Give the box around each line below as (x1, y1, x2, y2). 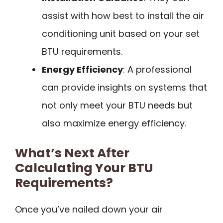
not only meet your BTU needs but (42, 99, 193, 111)
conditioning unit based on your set (42, 27, 200, 40)
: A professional (123, 63, 192, 76)
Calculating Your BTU (15, 159, 153, 177)
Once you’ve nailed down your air (15, 203, 163, 216)
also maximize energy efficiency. (42, 116, 186, 129)
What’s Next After (15, 144, 129, 162)
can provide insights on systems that (42, 81, 207, 94)
